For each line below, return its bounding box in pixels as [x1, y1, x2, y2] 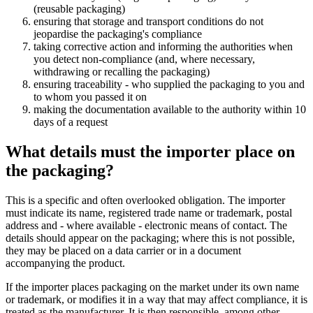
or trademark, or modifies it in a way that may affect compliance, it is [6, 293, 307, 306]
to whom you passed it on [34, 91, 147, 103]
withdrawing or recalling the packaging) [34, 66, 210, 78]
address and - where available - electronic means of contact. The [6, 219, 287, 232]
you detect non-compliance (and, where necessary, [34, 53, 255, 66]
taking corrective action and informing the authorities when [34, 41, 293, 53]
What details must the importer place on [6, 143, 295, 161]
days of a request [34, 116, 108, 129]
